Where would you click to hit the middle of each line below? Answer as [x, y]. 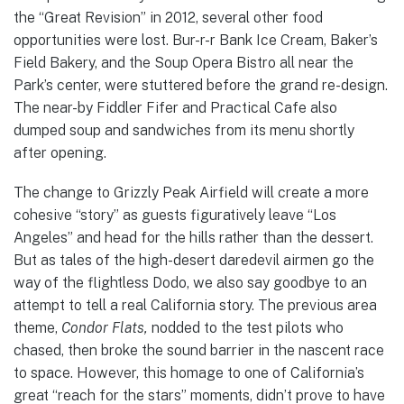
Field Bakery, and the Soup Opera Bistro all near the [184, 63]
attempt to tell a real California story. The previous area [195, 306]
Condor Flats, [106, 328]
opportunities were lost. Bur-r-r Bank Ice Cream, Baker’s [196, 41]
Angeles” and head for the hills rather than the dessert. [193, 238]
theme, [37, 328]
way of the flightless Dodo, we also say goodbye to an [190, 283]
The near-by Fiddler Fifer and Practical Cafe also [175, 108]
